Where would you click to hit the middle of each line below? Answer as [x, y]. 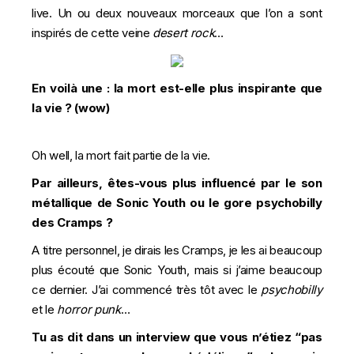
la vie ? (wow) [71, 107]
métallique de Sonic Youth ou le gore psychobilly [177, 202]
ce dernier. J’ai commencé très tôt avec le [147, 289]
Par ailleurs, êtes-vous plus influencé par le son [177, 183]
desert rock [184, 32]
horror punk [89, 309]
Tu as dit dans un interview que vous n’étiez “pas [177, 337]
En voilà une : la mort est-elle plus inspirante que [177, 88]
